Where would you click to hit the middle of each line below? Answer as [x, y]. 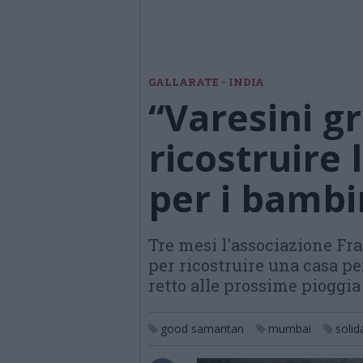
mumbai [290, 329]
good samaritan [202, 329]
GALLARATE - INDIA [206, 82]
